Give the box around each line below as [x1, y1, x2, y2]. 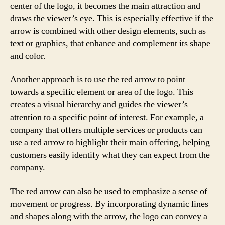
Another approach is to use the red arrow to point [10, 74, 185, 85]
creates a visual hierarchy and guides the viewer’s [10, 99, 188, 110]
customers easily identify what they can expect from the [10, 149, 210, 161]
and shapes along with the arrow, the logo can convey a [10, 210, 207, 222]
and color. [10, 50, 46, 62]
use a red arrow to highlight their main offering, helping [10, 137, 210, 148]
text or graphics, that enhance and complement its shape [10, 37, 210, 49]
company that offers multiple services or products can [10, 124, 202, 136]
